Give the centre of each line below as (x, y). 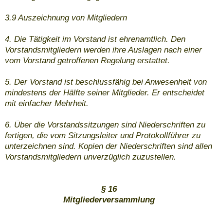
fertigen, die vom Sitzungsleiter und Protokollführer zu (103, 136)
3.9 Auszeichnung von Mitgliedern (66, 18)
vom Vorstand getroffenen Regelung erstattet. (87, 61)
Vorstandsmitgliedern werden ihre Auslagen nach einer (103, 50)
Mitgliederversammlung (109, 200)
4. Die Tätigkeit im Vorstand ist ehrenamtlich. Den (95, 39)
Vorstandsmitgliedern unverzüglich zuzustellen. (91, 157)
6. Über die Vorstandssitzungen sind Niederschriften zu (105, 125)
